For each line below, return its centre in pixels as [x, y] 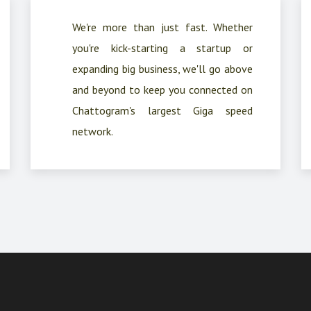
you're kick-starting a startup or [162, 48]
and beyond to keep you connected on [162, 90]
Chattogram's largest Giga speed [162, 110]
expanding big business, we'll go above [162, 69]
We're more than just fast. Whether [162, 27]
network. [93, 131]
